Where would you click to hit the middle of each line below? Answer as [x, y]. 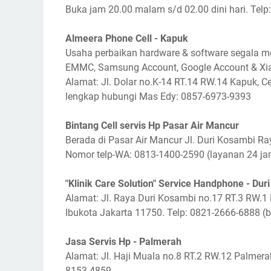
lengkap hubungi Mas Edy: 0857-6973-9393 [158, 96]
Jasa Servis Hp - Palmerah [123, 242]
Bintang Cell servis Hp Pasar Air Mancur [152, 126]
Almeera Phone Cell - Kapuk [127, 38]
